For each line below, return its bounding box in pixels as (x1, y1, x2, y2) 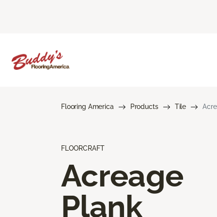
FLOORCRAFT (61, 144, 105, 152)
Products (130, 102, 158, 110)
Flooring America (61, 102, 114, 110)
